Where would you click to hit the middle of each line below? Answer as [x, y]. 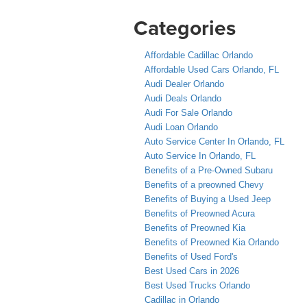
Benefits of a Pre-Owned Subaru [209, 170]
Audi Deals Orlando [183, 98]
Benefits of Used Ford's [191, 256]
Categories [185, 27]
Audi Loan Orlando [181, 127]
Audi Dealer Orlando [184, 84]
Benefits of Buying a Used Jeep [208, 199]
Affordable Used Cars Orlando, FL [212, 69]
